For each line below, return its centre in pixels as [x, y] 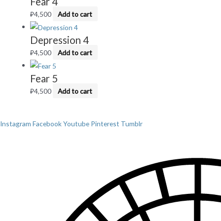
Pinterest [105, 124]
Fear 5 [44, 78]
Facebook [47, 124]
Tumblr [132, 124]
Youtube [76, 124]
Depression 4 [60, 40]
